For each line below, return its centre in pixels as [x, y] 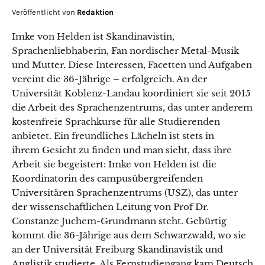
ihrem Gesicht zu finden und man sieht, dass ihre [122, 150]
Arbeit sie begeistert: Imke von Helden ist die [114, 164]
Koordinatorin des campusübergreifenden [107, 178]
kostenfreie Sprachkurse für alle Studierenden [116, 122]
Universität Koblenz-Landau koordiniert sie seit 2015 [131, 93]
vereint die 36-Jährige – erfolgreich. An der [109, 79]
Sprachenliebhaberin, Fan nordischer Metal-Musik [125, 51]
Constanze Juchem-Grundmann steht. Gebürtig [119, 221]
